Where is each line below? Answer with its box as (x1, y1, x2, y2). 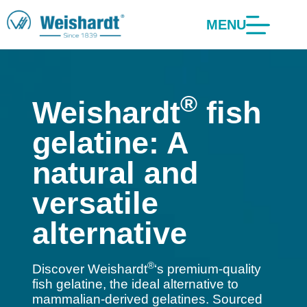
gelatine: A (32, 125, 188, 160)
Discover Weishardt (32, 262, 147, 276)
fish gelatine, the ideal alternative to (32, 277, 238, 291)
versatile (32, 186, 158, 220)
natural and (32, 156, 198, 190)
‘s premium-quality (153, 262, 261, 276)
